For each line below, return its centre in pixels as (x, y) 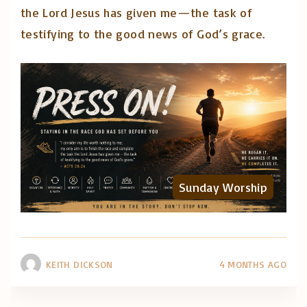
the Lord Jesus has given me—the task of (136, 12)
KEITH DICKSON (79, 265)
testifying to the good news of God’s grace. (143, 33)
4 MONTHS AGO (253, 265)
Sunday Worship (223, 187)
